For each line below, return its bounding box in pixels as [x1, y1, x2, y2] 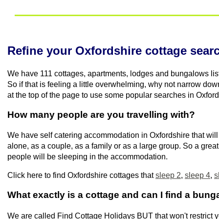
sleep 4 [185, 171, 210, 180]
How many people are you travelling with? [7, 109, 195, 120]
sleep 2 [155, 171, 181, 180]
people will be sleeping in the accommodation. [7, 153, 168, 161]
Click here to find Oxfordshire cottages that [7, 171, 155, 180]
